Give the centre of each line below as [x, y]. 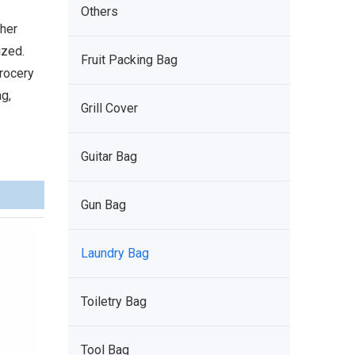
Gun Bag [103, 205]
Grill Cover [109, 108]
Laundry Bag [115, 253]
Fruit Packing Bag [129, 60]
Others [99, 11]
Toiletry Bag [114, 302]
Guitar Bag [109, 157]
